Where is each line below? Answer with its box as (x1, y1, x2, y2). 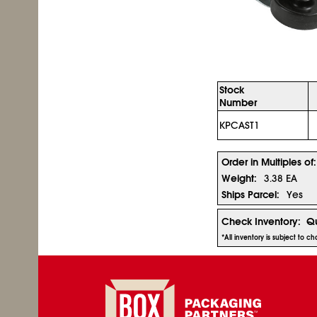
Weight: (221, 172, 257, 185)
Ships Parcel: (221, 188, 279, 201)
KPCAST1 (219, 119, 260, 132)
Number (219, 96, 257, 109)
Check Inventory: (221, 215, 301, 228)
